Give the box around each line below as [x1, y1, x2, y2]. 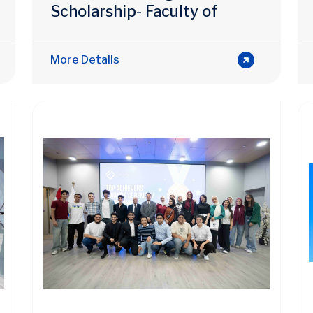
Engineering [50, 20, 140, 39]
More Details [50, 52, 119, 66]
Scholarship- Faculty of [50, 1, 218, 20]
